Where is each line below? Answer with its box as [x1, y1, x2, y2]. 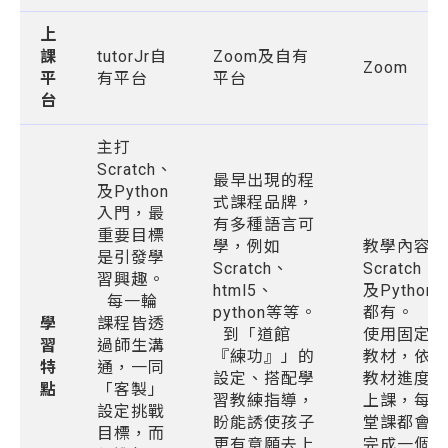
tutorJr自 [97, 47, 167, 66]
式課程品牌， [213, 193, 315, 212]
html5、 [213, 281, 274, 300]
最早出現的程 [213, 171, 315, 190]
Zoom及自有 [213, 47, 309, 66]
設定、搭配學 [213, 369, 315, 388]
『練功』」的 [213, 347, 315, 366]
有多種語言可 [213, 215, 315, 234]
